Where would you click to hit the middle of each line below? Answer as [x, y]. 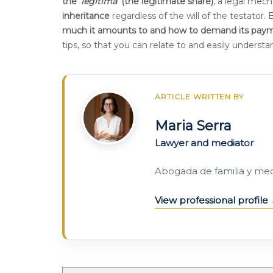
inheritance [86, 16]
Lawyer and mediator [204, 143]
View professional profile [213, 200]
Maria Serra [193, 126]
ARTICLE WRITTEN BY [200, 97]
